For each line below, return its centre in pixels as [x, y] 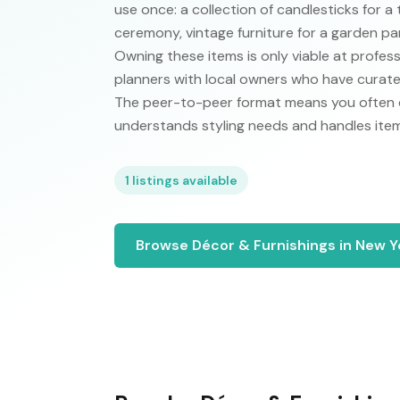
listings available [183, 180]
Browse [164, 245]
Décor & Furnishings [264, 245]
